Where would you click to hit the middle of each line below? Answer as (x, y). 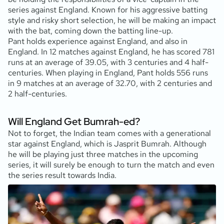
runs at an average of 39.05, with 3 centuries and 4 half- (108, 62)
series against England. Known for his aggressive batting (108, 9)
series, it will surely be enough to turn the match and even (111, 164)
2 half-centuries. (37, 93)
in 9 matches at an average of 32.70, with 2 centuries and (110, 83)
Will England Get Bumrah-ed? (74, 121)
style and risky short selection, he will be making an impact (112, 20)
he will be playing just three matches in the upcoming (103, 154)
